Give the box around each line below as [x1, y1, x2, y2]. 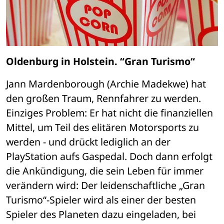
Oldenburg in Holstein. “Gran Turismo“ [6, 54, 195, 68]
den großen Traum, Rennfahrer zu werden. [6, 91, 201, 105]
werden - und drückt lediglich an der [6, 135, 170, 149]
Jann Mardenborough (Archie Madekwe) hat [6, 77, 206, 91]
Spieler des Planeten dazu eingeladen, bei [6, 207, 196, 221]
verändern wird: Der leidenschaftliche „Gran [6, 178, 205, 192]
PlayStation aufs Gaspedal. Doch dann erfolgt [6, 149, 212, 163]
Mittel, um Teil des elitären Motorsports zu [6, 120, 199, 134]
